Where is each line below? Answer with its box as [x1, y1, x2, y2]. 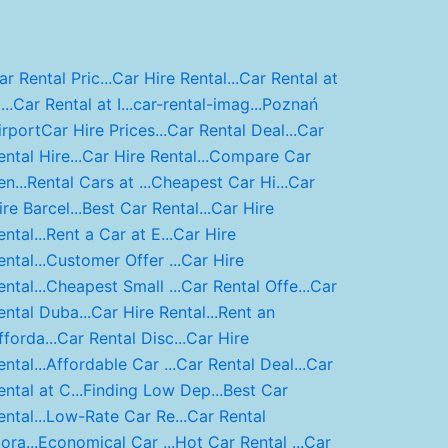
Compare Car [208, 146, 311, 167]
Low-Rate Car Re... [45, 406, 187, 427]
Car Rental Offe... [180, 276, 310, 297]
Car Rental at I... [12, 94, 133, 115]
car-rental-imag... [132, 94, 262, 115]
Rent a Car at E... [45, 224, 173, 245]
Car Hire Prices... [40, 120, 167, 141]
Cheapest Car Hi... [150, 172, 288, 193]
